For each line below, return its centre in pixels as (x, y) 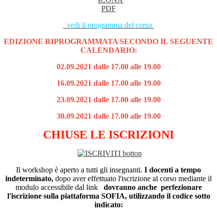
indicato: (108, 205)
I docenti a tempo (173, 170)
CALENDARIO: (108, 50)
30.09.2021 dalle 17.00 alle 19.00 (108, 116)
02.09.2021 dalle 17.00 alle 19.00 (108, 67)
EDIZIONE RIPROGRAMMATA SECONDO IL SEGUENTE (108, 42)
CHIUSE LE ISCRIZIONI (108, 135)
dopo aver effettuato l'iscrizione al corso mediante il (132, 179)
